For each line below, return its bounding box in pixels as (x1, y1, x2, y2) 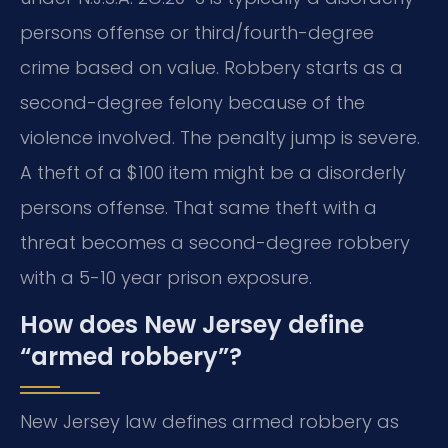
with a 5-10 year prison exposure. (20, 265, 312, 291)
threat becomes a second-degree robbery (20, 230, 410, 256)
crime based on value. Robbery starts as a (20, 55, 403, 81)
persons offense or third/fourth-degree (20, 20, 374, 46)
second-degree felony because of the (20, 90, 365, 116)
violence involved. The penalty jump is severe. (20, 125, 420, 151)
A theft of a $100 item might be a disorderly (20, 160, 406, 186)
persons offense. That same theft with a (20, 195, 377, 221)
